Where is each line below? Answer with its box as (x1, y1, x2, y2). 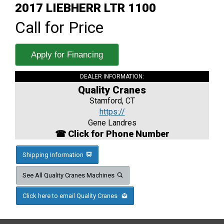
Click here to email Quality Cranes (22, 192, 119, 200)
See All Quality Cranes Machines (22, 171, 114, 179)
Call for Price (15, 18, 103, 37)
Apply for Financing (31, 50, 103, 60)
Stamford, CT (89, 96, 135, 106)
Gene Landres (87, 118, 136, 128)
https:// (99, 107, 125, 117)
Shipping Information (22, 151, 83, 159)
